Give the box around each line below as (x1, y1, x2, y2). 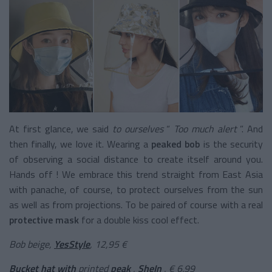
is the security (200, 136, 263, 151)
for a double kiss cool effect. (79, 212, 199, 227)
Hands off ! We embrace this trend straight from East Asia (9, 166, 263, 182)
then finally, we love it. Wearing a (9, 136, 152, 151)
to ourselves (112, 121, 163, 136)
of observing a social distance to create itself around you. (9, 151, 263, 166)
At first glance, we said (9, 121, 112, 136)
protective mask (9, 212, 79, 227)
